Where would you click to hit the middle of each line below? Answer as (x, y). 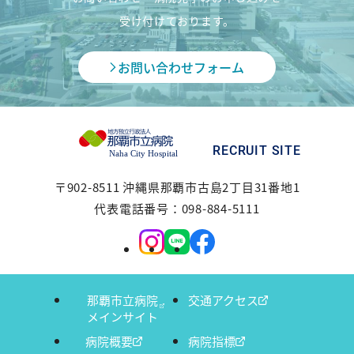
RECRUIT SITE (257, 151)
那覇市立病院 (122, 300)
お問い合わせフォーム (181, 67)
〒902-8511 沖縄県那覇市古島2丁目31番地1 (177, 187)
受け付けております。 (177, 21)
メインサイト (122, 316)
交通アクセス (223, 300)
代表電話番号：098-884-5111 (177, 208)
